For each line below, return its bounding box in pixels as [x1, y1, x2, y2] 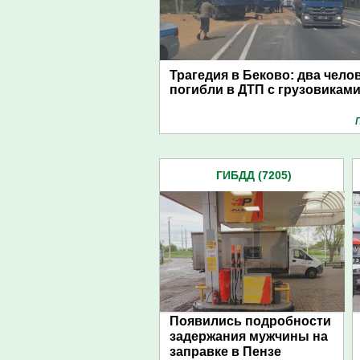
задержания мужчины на [170, 329, 328, 343]
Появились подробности [170, 314, 331, 328]
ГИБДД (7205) [216, 169, 292, 182]
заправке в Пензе [170, 345, 281, 358]
